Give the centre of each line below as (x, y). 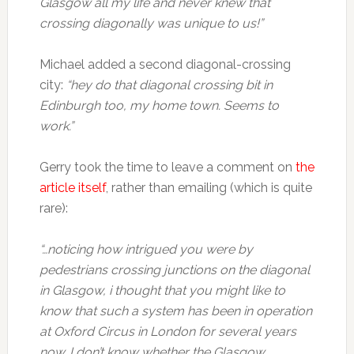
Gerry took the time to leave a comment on (167, 167)
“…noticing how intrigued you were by (146, 249)
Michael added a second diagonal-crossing (165, 64)
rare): (53, 208)
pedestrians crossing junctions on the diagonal (174, 270)
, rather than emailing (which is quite (209, 188)
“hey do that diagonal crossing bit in (169, 85)
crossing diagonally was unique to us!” (151, 23)
